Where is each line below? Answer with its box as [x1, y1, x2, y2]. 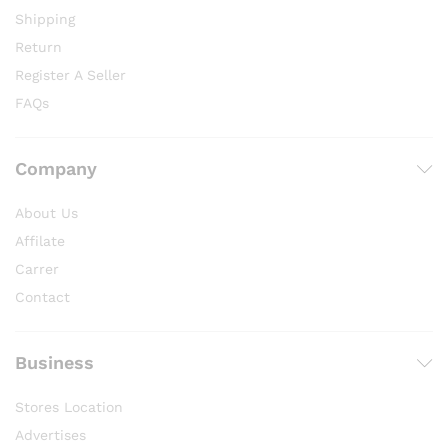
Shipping [15, 11, 75, 27]
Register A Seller [15, 67, 126, 83]
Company [15, 158, 97, 179]
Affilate [15, 233, 65, 249]
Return [15, 39, 62, 55]
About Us [15, 205, 78, 221]
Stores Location [15, 399, 123, 415]
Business [15, 352, 94, 373]
